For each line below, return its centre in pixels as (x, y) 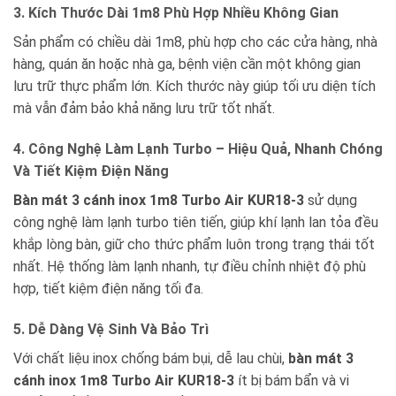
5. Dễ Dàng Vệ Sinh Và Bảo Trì (111, 329)
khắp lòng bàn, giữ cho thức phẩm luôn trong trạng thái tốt (194, 245)
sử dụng (331, 201)
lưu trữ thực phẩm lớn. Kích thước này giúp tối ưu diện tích (194, 87)
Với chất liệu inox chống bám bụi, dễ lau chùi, (151, 358)
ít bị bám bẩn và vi (292, 380)
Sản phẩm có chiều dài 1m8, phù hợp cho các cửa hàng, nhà (195, 42)
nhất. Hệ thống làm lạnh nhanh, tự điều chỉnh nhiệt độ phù (190, 267)
